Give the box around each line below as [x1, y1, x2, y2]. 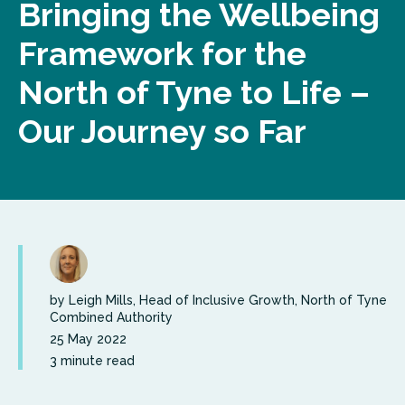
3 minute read [50, 353, 135, 368]
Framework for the [18, 33, 306, 72]
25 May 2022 [50, 331, 127, 346]
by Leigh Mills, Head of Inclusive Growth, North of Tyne [50, 292, 387, 307]
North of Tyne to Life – [18, 72, 370, 111]
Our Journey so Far [18, 111, 306, 150]
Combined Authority [50, 309, 173, 325]
